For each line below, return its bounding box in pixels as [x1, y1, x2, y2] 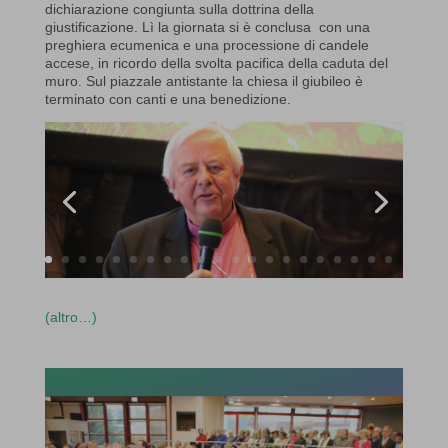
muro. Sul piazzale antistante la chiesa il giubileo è [44, 72, 363, 89]
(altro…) [44, 308, 97, 325]
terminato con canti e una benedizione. [44, 90, 291, 107]
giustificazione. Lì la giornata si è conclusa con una [44, 18, 370, 35]
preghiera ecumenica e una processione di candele [44, 36, 369, 53]
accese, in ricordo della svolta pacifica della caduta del [44, 54, 388, 71]
